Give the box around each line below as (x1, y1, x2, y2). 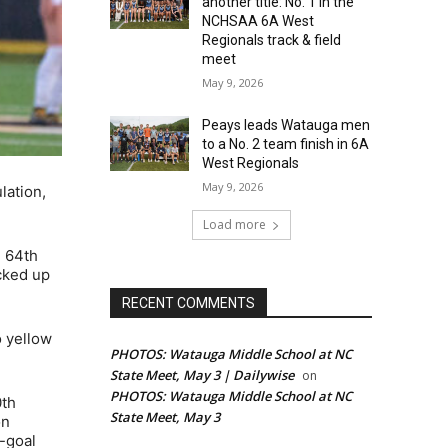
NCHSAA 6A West (201, 13, 314, 30)
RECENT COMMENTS (122, 295, 255, 312)
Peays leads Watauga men (201, 117, 370, 134)
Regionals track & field (201, 32, 341, 49)
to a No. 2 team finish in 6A (201, 136, 369, 153)
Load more (202, 216, 266, 234)
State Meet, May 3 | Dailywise (110, 366, 294, 385)
